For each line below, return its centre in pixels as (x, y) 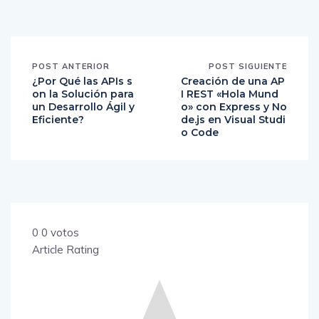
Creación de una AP (233, 82)
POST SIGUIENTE (248, 67)
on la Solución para (83, 94)
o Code (200, 133)
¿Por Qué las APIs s (82, 82)
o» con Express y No (234, 107)
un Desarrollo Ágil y (83, 107)
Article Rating (66, 250)
